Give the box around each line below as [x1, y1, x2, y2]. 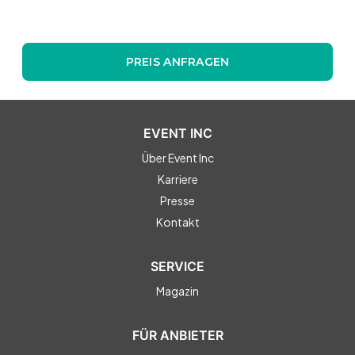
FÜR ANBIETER [132, 326, 223, 343]
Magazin [156, 283, 199, 298]
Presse [160, 193, 195, 208]
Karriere [157, 171, 198, 186]
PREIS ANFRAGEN [125, 54, 230, 69]
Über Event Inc [141, 150, 214, 165]
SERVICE [151, 258, 204, 274]
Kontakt [155, 214, 200, 229]
